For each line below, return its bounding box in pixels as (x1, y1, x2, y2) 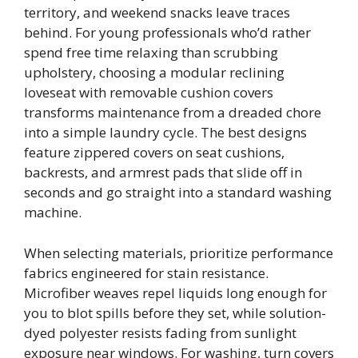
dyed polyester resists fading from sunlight (24, 323, 296, 342)
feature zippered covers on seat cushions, (24, 143, 284, 162)
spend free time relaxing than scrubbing (24, 43, 278, 62)
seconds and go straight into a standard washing (24, 183, 332, 202)
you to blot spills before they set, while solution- (24, 303, 326, 322)
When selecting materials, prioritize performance (24, 243, 333, 262)
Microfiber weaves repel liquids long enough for (24, 283, 327, 302)
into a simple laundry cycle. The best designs (24, 123, 307, 142)
